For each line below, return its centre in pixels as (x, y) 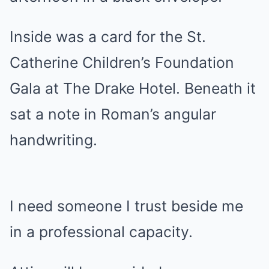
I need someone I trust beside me (126, 206)
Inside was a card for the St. (108, 37)
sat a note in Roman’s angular (113, 114)
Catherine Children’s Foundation (122, 62)
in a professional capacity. (101, 232)
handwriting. (53, 140)
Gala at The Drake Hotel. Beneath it (133, 88)
